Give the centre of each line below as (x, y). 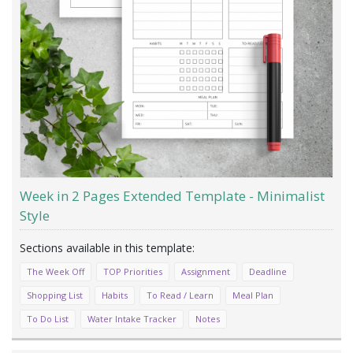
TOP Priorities (133, 272)
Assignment (206, 272)
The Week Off (56, 272)
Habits (115, 295)
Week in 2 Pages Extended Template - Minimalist (172, 196)
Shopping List (55, 295)
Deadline (268, 272)
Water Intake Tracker (132, 319)
